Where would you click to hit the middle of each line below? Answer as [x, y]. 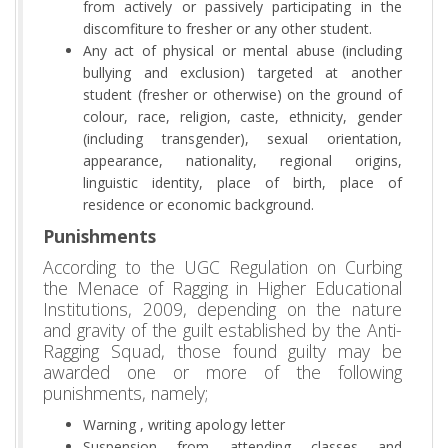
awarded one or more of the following [222, 371]
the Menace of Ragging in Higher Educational [222, 287]
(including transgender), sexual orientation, [242, 138]
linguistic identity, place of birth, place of [242, 182]
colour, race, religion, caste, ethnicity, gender [242, 116]
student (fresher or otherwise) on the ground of [242, 94]
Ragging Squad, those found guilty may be [222, 350]
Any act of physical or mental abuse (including [242, 50]
